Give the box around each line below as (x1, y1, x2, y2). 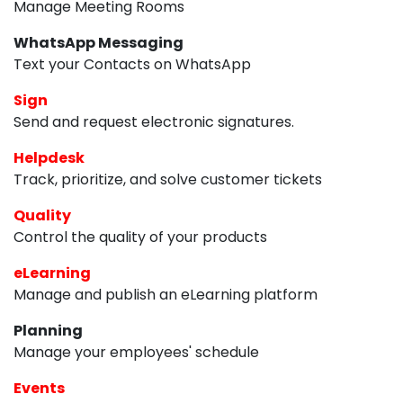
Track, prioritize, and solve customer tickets (13, 168, 322, 190)
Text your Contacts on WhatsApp (13, 53, 251, 75)
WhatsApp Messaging (13, 31, 184, 53)
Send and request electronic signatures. (13, 111, 294, 132)
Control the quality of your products (13, 226, 267, 247)
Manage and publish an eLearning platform (13, 283, 318, 305)
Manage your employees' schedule (13, 341, 259, 363)
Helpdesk (13, 147, 85, 168)
